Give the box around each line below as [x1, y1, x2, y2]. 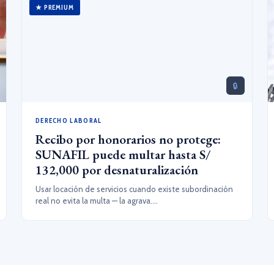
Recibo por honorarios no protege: [35, 131, 221, 147]
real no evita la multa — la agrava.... [35, 196, 158, 206]
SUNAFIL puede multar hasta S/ [35, 146, 210, 163]
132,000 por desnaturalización [35, 161, 198, 178]
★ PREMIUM [35, 3, 74, 12]
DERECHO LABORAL [35, 116, 102, 125]
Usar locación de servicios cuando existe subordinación [35, 184, 233, 194]
